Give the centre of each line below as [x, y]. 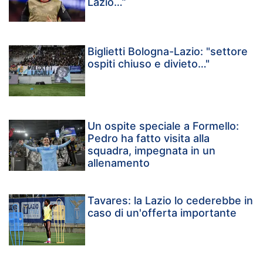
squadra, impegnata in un [152, 151]
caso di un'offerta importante [162, 213]
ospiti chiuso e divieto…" [149, 64]
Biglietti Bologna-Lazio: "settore [168, 52]
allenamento [119, 163]
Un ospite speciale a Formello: [163, 126]
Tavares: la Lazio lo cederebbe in [171, 201]
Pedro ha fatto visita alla [149, 139]
